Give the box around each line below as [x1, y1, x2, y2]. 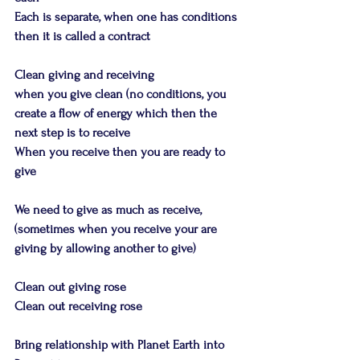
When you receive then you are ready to [14, 145, 228, 159]
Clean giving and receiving [14, 67, 154, 82]
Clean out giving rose [14, 280, 126, 294]
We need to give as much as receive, [14, 202, 205, 217]
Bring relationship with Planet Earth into [14, 337, 227, 352]
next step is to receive [14, 125, 130, 140]
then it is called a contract [14, 29, 150, 43]
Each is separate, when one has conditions [14, 10, 240, 24]
